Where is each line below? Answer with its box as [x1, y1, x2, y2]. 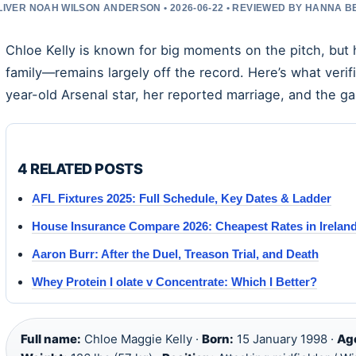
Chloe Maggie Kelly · [81, 331, 202, 346]
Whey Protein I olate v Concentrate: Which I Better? [32, 274, 317, 288]
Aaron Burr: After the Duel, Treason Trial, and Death [32, 246, 319, 261]
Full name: [21, 331, 81, 346]
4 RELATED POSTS [17, 159, 143, 177]
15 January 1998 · [234, 331, 337, 346]
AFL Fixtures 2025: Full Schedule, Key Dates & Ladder [32, 191, 331, 205]
